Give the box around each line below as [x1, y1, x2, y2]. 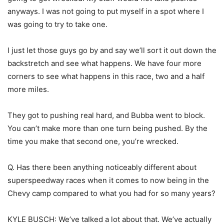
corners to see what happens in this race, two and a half [7, 71, 204, 81]
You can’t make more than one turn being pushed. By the [7, 123, 207, 133]
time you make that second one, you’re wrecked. [7, 136, 178, 146]
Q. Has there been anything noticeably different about [7, 162, 196, 172]
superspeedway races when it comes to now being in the [7, 175, 209, 185]
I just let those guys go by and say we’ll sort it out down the [7, 45, 216, 55]
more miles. [7, 84, 49, 94]
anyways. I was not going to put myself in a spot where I [7, 6, 204, 16]
